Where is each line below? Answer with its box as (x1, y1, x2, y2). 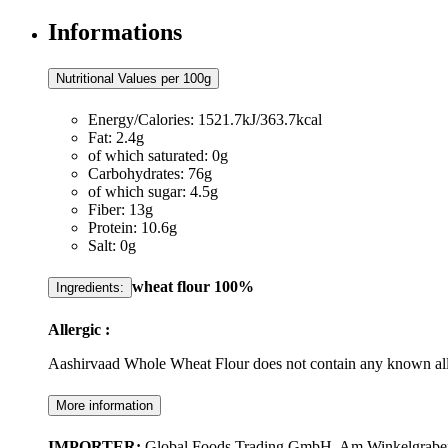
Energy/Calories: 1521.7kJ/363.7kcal (88, 111, 322, 129)
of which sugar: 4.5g (88, 183, 218, 201)
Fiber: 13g (88, 201, 153, 219)
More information (56, 397, 153, 413)
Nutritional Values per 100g (56, 71, 211, 87)
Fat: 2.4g (88, 129, 144, 147)
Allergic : (48, 320, 110, 338)
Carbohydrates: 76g (88, 165, 212, 183)
